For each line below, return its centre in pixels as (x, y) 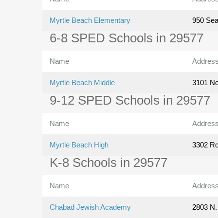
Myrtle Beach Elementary (90, 20)
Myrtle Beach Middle (82, 83)
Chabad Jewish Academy (90, 207)
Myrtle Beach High (79, 145)
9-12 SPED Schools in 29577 (130, 100)
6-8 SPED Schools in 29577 (127, 38)
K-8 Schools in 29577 (109, 163)
